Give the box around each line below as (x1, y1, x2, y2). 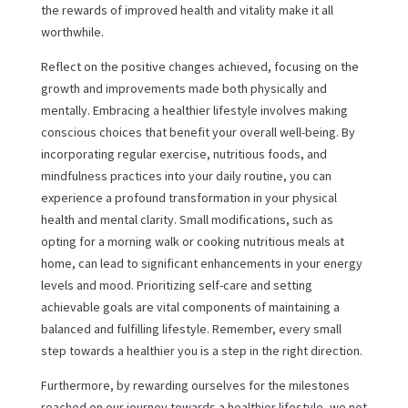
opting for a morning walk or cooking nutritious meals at (40, 232, 344, 250)
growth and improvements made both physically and (40, 79, 327, 97)
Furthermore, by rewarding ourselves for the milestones (40, 376, 350, 393)
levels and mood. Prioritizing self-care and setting (40, 276, 312, 293)
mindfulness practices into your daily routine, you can (40, 167, 331, 184)
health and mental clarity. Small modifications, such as (40, 210, 333, 228)
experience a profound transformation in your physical (40, 189, 337, 206)
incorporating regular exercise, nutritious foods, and (40, 145, 327, 162)
